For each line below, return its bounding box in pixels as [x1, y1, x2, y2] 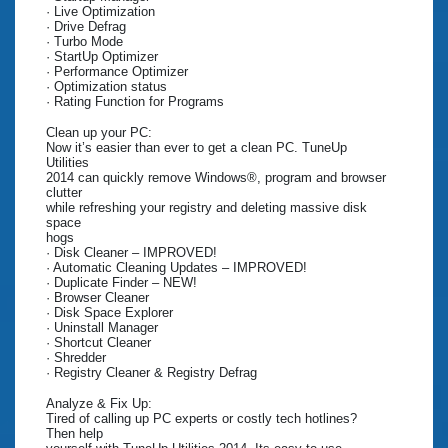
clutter [46, 185, 82, 201]
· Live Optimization [46, 4, 155, 20]
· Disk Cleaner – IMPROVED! [46, 245, 217, 261]
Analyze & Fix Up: [46, 396, 152, 412]
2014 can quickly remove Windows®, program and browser [46, 170, 386, 186]
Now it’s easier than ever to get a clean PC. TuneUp [46, 140, 347, 156]
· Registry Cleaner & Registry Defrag [46, 365, 257, 381]
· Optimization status [46, 79, 167, 95]
